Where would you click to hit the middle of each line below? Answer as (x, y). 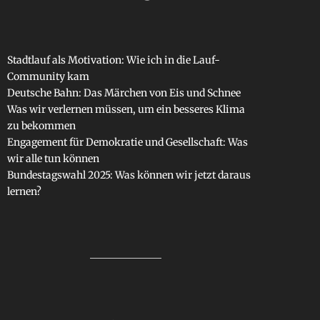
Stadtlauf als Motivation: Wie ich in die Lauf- (113, 60)
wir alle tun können (53, 158)
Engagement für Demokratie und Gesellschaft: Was (127, 142)
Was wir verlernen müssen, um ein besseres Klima (126, 109)
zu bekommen (41, 125)
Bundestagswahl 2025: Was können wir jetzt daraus (129, 175)
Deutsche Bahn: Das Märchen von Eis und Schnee (124, 92)
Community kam (48, 76)
